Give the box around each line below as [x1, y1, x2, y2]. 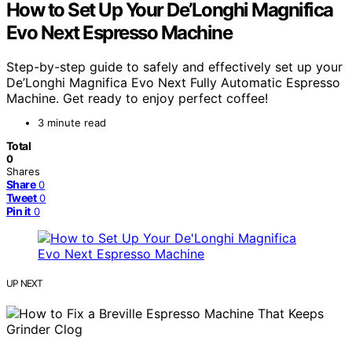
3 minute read [38, 116, 106, 130]
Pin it [6, 204, 31, 218]
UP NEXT [6, 277, 43, 290]
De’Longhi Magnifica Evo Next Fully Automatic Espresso [6, 75, 340, 91]
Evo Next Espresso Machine [6, 20, 233, 44]
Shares [6, 165, 40, 178]
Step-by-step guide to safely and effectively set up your [6, 59, 343, 75]
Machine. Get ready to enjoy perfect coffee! [6, 90, 268, 107]
